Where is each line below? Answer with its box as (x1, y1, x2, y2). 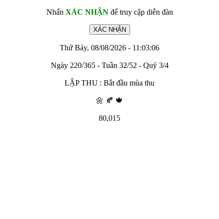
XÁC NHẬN (65, 8, 109, 16)
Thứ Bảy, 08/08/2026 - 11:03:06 (60, 44, 159, 52)
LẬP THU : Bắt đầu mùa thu (65, 79, 154, 87)
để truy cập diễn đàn (108, 8, 173, 16)
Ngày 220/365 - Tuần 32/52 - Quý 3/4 (50, 61, 169, 69)
